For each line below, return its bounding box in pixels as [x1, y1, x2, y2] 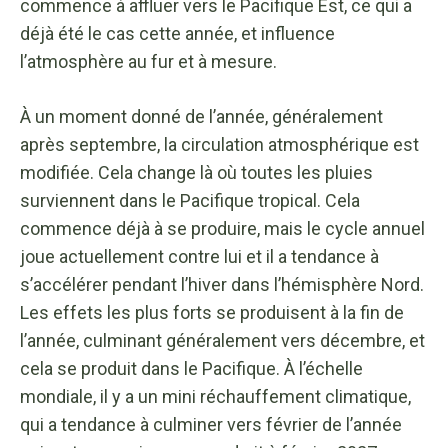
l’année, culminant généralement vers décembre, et [20, 329, 425, 351]
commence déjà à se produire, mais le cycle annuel [20, 217, 425, 239]
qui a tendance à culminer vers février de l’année [20, 413, 402, 435]
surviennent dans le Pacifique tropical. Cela [20, 189, 360, 211]
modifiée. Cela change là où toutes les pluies [20, 161, 373, 183]
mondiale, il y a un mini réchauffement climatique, [20, 385, 411, 407]
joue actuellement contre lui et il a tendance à [20, 245, 379, 267]
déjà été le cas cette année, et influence [20, 22, 335, 44]
